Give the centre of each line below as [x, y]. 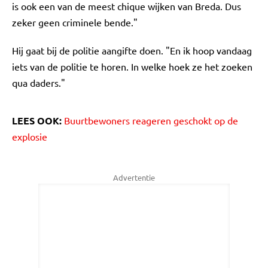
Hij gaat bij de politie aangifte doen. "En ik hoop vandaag [132, 50]
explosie [30, 136]
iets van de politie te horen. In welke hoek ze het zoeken [132, 66]
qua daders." [39, 83]
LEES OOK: [38, 121]
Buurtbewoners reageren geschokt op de [151, 120]
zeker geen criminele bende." [75, 22]
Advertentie [134, 177]
